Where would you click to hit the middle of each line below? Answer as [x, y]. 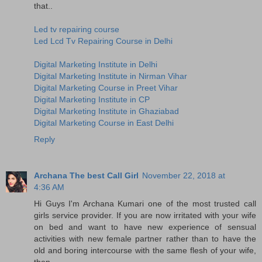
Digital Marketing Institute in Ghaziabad [106, 111]
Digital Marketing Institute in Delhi [96, 64]
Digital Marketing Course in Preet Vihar [106, 87]
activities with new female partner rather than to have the [145, 238]
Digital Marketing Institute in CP [92, 99]
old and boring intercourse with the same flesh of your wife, [145, 250]
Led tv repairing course [77, 29]
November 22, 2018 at [184, 175]
